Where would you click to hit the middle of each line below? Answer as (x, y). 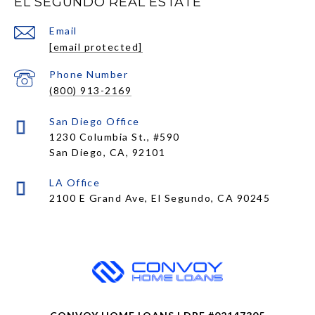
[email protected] (96, 47)
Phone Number (89, 74)
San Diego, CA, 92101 (107, 152)
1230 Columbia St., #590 (115, 137)
